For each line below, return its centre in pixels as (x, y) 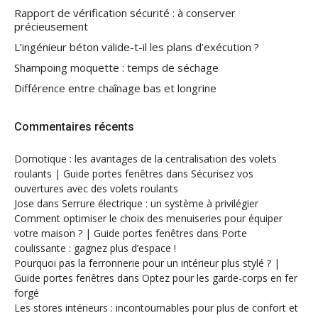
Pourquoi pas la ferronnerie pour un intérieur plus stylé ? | (147, 263)
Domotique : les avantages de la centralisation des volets (146, 158)
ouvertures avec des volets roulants (96, 188)
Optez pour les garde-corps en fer (220, 278)
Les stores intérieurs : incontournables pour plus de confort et (156, 307)
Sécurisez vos (222, 173)
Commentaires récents (74, 126)
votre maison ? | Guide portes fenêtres (104, 233)
